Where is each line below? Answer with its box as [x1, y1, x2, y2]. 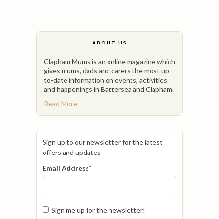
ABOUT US [92, 40, 127, 45]
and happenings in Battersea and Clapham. [44, 85, 174, 93]
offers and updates [43, 148, 101, 156]
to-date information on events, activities [44, 75, 167, 84]
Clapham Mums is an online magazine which [44, 57, 175, 66]
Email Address [43, 163, 89, 172]
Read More [44, 99, 77, 108]
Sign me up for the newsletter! [51, 205, 145, 214]
